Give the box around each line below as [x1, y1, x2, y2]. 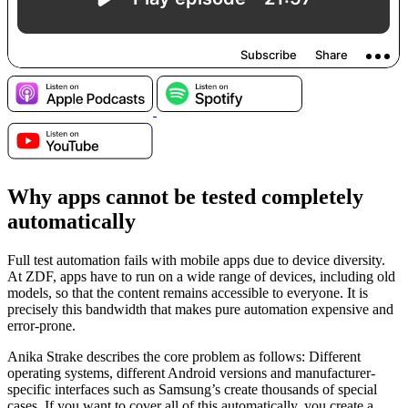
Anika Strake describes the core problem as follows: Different [7, 348, 361, 364]
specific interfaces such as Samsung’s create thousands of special [7, 381, 377, 397]
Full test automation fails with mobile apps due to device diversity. [7, 251, 385, 268]
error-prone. [7, 317, 76, 333]
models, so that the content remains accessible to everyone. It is [7, 284, 368, 301]
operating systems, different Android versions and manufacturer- [7, 364, 375, 381]
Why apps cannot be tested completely [7, 184, 363, 209]
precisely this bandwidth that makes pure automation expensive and [7, 301, 393, 317]
